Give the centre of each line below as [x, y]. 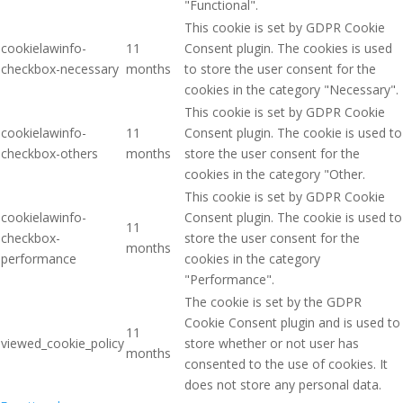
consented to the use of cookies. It [286, 364]
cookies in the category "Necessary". [291, 90]
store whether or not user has [272, 344]
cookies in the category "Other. [275, 175]
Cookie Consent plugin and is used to [292, 323]
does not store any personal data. [283, 385]
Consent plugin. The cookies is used [288, 49]
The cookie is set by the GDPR [273, 302]
